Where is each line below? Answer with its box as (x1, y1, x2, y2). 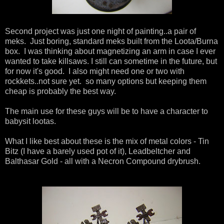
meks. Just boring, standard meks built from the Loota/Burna (5, 37, 218, 46)
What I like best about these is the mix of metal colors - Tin (5, 137, 209, 146)
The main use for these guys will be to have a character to (5, 107, 208, 116)
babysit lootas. (5, 117, 56, 126)
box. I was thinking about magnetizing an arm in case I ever (5, 47, 215, 56)
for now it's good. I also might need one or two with (5, 67, 184, 76)
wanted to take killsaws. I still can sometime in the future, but (5, 57, 217, 66)
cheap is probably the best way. (5, 87, 116, 96)
